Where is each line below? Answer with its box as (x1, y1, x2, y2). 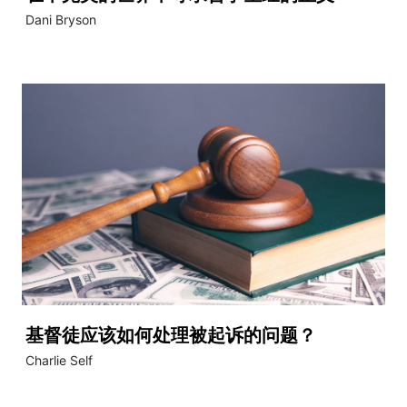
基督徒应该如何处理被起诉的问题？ (25, 325, 316, 346)
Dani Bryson (25, 11, 96, 27)
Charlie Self (25, 352, 93, 369)
